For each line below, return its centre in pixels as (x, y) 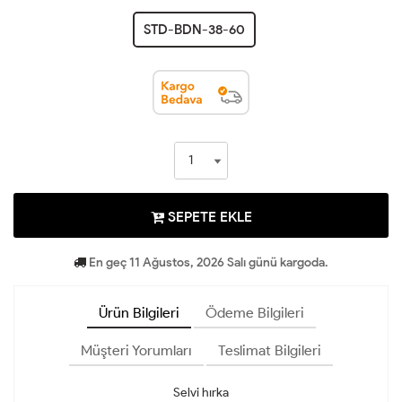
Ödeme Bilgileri (254, 312)
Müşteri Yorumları (136, 350)
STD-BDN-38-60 (194, 29)
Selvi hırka (201, 392)
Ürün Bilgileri (139, 312)
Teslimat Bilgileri (270, 350)
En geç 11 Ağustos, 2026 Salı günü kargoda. (207, 262)
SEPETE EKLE (208, 216)
